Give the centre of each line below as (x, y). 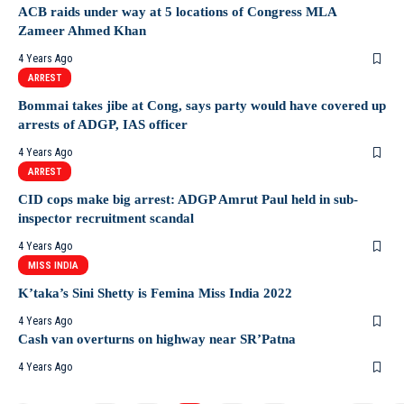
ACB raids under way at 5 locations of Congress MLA (177, 12)
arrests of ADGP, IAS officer (103, 124)
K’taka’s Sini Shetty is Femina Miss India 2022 (155, 293)
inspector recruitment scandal (106, 218)
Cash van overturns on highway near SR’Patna (157, 339)
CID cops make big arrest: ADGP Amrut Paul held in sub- (188, 199)
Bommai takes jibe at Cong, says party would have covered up (202, 106)
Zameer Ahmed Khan (82, 31)
